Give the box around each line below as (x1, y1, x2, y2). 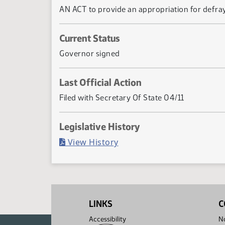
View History (65, 137, 119, 148)
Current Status (59, 32, 120, 44)
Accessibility (89, 215, 126, 223)
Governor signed (59, 49, 120, 58)
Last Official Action (59, 76, 142, 88)
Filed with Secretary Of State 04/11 (59, 93, 184, 102)
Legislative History (59, 121, 140, 133)
